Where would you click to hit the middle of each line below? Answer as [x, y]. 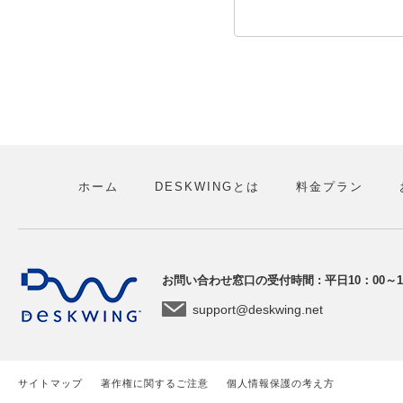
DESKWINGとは [207, 187]
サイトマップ [50, 383]
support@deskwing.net [258, 309]
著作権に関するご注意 [155, 383]
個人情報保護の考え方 [281, 383]
